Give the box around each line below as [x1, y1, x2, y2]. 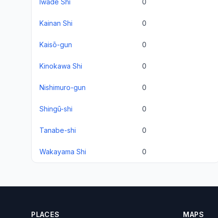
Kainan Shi [39, 19, 73, 27]
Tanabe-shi [39, 126, 76, 134]
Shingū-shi [39, 105, 73, 113]
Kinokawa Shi [39, 62, 82, 70]
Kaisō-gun [39, 40, 72, 49]
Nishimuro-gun [39, 83, 86, 91]
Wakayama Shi [39, 147, 86, 156]
